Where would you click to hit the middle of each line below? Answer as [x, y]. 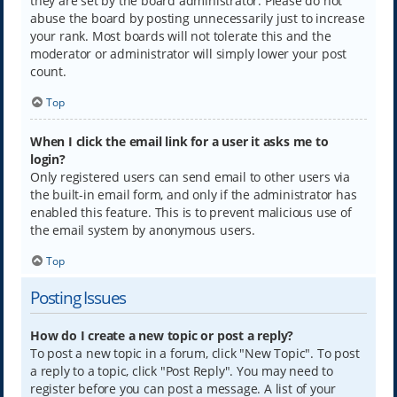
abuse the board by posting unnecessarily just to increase [197, 18]
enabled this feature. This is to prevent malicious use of [191, 213]
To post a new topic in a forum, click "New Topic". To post [195, 353]
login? [47, 160]
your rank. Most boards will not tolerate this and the [180, 35]
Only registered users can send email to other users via [190, 177]
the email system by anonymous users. [142, 230]
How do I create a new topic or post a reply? [162, 335]
